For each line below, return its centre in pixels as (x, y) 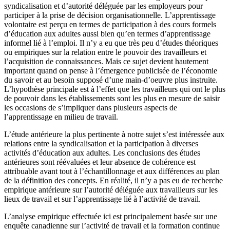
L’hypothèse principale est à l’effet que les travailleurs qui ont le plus (115, 89)
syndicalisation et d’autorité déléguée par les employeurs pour (103, 6)
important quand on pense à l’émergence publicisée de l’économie (111, 70)
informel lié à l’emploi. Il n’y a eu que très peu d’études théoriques (111, 43)
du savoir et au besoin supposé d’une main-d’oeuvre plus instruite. (111, 80)
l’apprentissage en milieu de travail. (61, 117)
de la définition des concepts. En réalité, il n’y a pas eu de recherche (113, 180)
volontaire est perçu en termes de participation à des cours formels (110, 24)
